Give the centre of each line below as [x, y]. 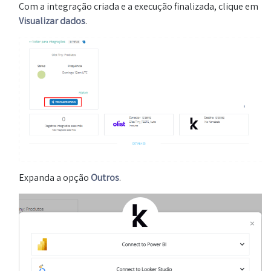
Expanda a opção [55, 177]
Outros [105, 177]
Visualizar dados [52, 21]
